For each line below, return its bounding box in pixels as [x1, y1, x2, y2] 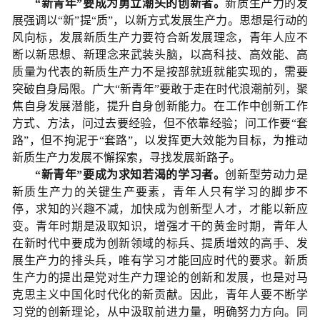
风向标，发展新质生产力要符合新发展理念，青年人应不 [12, 31, 308, 44]
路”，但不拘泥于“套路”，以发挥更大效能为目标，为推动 [12, 134, 308, 147]
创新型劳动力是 [225, 169, 309, 181]
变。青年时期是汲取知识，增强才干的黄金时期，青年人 [12, 220, 308, 233]
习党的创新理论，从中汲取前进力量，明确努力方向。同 [12, 306, 308, 319]
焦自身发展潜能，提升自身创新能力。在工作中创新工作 [12, 100, 308, 113]
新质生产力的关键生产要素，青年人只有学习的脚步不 [12, 186, 308, 199]
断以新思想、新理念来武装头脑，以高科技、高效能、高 [12, 49, 308, 61]
